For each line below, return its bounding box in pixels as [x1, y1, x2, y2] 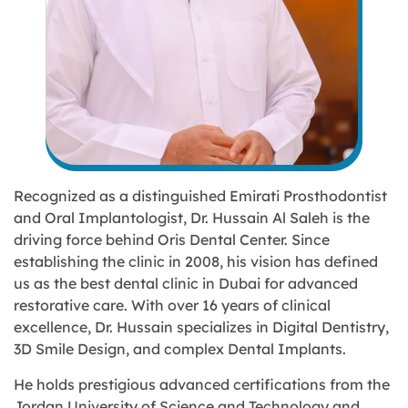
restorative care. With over [14, 296, 202, 315]
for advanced [260, 274, 358, 293]
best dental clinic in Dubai [80, 274, 260, 293]
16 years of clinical [202, 296, 331, 315]
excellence [14, 318, 87, 337]
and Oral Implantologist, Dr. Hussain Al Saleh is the [14, 209, 370, 228]
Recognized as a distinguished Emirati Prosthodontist [14, 187, 387, 206]
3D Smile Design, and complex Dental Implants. [14, 340, 346, 359]
